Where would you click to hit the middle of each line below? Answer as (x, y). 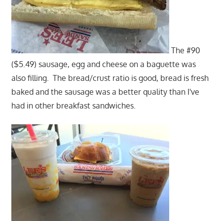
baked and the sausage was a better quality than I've (105, 92)
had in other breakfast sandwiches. (75, 106)
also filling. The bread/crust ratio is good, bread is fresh (110, 78)
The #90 (184, 51)
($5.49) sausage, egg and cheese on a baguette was (103, 64)
